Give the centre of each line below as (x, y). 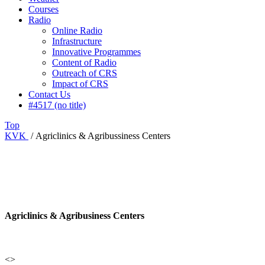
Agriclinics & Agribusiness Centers (75, 216)
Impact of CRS (80, 84)
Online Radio (77, 31)
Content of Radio (84, 63)
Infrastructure (77, 41)
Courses (43, 9)
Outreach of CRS (85, 73)
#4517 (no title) (57, 105)
